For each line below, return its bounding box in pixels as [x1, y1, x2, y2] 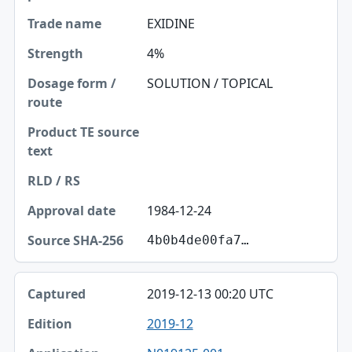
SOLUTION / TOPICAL [146, 75, 273, 93]
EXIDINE [146, 15, 195, 33]
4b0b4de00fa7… [146, 233, 249, 248]
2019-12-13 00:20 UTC [146, 285, 273, 303]
